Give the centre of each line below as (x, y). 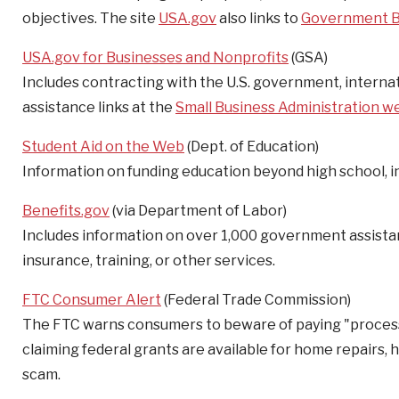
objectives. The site (90, 18)
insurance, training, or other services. (149, 261)
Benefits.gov (66, 211)
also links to (259, 18)
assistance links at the (99, 107)
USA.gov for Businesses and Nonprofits (155, 57)
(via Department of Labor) (198, 211)
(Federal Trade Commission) (256, 300)
